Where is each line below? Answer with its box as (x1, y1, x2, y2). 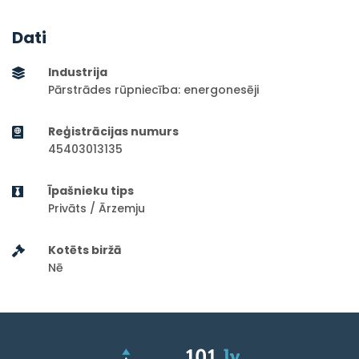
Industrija (48, 64, 107, 81)
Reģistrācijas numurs (48, 123, 179, 140)
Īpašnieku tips (48, 183, 134, 200)
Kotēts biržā (48, 242, 122, 259)
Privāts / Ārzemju (48, 200, 145, 217)
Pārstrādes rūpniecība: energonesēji (48, 82, 259, 99)
